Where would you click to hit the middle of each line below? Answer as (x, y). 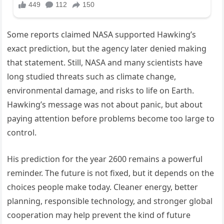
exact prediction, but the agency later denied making (107, 48)
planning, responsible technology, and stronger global (110, 201)
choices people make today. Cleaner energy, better (103, 187)
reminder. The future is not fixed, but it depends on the (111, 173)
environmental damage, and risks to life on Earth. (101, 90)
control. (22, 132)
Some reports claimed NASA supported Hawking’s (102, 34)
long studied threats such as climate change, (92, 76)
